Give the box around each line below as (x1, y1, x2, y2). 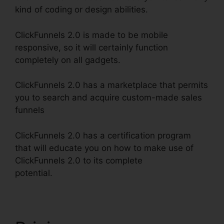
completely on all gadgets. (15, 54, 120, 65)
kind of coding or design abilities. (15, 4, 148, 15)
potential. (15, 167, 52, 178)
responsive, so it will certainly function (15, 42, 168, 52)
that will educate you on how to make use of (15, 142, 193, 153)
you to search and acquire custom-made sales (15, 92, 202, 103)
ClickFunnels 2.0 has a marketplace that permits (15, 80, 208, 90)
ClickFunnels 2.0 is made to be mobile (15, 29, 168, 40)
